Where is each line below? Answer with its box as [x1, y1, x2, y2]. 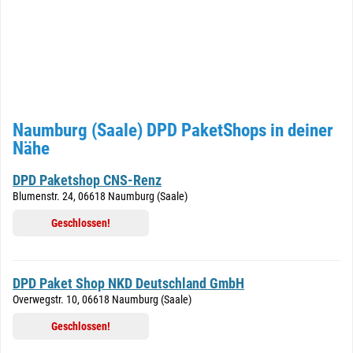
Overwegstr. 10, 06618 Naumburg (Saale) [13, 293, 191, 306]
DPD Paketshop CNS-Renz [13, 172, 162, 188]
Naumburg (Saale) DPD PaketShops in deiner [13, 120, 333, 141]
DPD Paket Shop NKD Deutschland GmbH [13, 275, 244, 292]
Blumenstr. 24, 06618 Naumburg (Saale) [13, 190, 188, 203]
